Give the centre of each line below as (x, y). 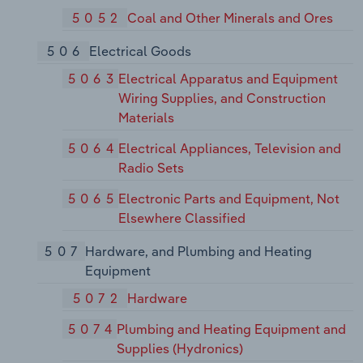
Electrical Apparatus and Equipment (228, 79)
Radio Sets (152, 167)
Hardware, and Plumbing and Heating (198, 251)
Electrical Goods (140, 51)
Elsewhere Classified (182, 218)
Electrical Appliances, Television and (230, 148)
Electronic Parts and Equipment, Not (229, 198)
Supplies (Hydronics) (180, 348)
